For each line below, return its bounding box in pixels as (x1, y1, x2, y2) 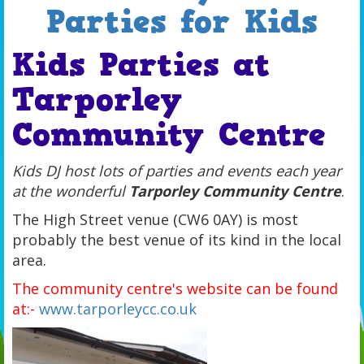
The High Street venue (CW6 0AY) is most (12, 210, 298, 229)
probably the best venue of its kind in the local (12, 230, 341, 249)
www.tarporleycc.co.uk (39, 299, 197, 318)
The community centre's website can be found (12, 279, 338, 298)
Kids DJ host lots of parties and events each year (12, 161, 341, 180)
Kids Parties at (12, 43, 271, 87)
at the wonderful (12, 181, 129, 201)
